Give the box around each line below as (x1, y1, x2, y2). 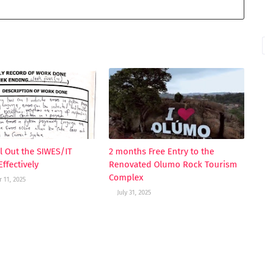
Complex (108, 172, 143, 183)
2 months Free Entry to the (108, 146, 214, 157)
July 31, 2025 (117, 189, 151, 196)
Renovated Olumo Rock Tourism (108, 159, 237, 170)
